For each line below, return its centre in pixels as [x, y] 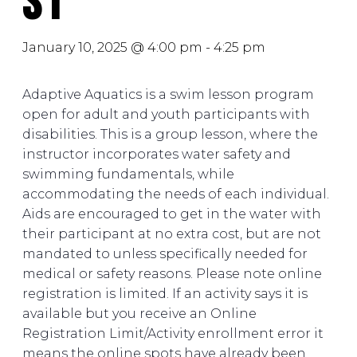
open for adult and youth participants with [166, 115]
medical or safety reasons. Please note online [172, 274]
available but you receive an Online [139, 314]
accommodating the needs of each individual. [176, 194]
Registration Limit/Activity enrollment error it [173, 334]
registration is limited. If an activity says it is [165, 294]
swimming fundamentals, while [128, 175]
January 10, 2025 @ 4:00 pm [112, 48]
